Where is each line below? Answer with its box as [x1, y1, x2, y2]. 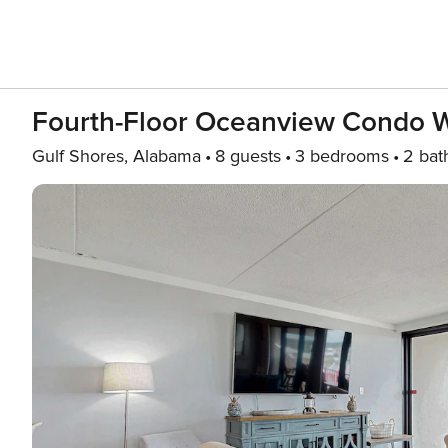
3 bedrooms [295, 145, 389, 167]
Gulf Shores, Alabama [32, 145, 201, 167]
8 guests [215, 145, 281, 167]
